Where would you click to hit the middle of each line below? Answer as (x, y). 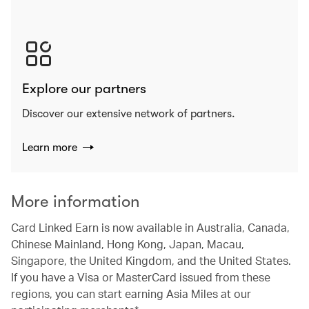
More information (76, 201)
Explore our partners (84, 89)
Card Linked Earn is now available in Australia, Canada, (150, 227)
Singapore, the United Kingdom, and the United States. (151, 260)
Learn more (50, 147)
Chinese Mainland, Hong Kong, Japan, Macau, (128, 244)
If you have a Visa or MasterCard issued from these (141, 277)
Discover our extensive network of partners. (129, 114)
